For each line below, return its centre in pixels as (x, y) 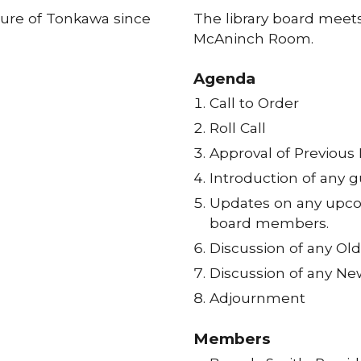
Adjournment (257, 298)
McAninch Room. (253, 38)
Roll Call (237, 128)
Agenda (224, 79)
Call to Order (254, 103)
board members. (269, 223)
